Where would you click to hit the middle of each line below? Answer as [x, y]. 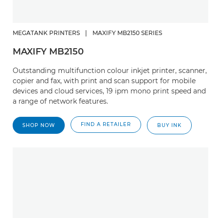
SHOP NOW [39, 125]
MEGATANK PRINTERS [46, 33]
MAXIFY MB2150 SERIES [127, 33]
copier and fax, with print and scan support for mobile [104, 81]
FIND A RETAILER [106, 124]
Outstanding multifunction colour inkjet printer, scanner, [110, 71]
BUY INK [169, 125]
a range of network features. [60, 101]
